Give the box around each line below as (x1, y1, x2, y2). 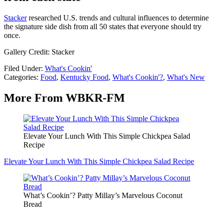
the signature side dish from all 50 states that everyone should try (4, 22, 201, 31)
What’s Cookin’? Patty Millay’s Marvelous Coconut (23, 191, 182, 200)
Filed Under (4, 64, 41, 73)
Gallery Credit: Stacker (4, 48, 74, 56)
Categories (4, 73, 36, 82)
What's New (167, 73, 205, 82)
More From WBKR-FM (4, 91, 125, 105)
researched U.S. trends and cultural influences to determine (27, 14, 209, 22)
